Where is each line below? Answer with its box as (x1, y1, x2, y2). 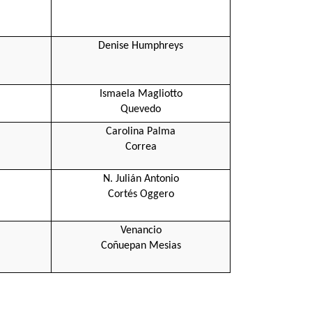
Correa (125, 141, 157, 153)
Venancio (120, 224, 162, 236)
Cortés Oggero (107, 188, 174, 200)
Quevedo (120, 103, 161, 115)
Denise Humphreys (98, 40, 183, 52)
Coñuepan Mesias (100, 240, 181, 251)
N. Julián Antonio (102, 173, 179, 185)
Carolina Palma (106, 125, 175, 137)
